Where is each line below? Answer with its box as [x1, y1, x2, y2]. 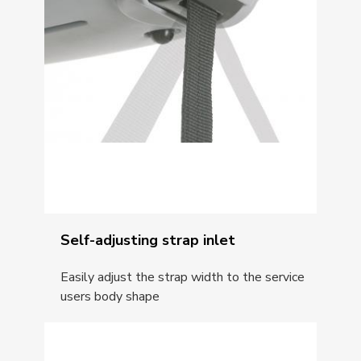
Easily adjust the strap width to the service [60, 268, 305, 286]
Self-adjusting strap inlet [60, 230, 236, 250]
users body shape [60, 287, 160, 305]
